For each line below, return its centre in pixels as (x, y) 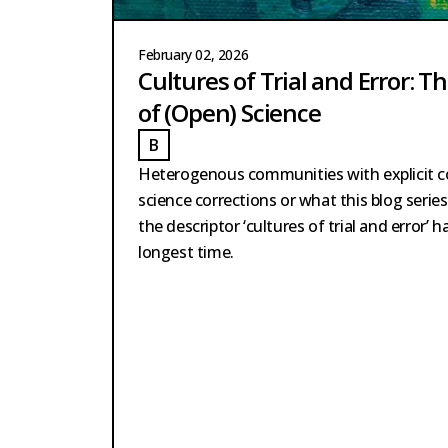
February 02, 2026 (193, 55)
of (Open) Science (229, 113)
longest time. (186, 252)
